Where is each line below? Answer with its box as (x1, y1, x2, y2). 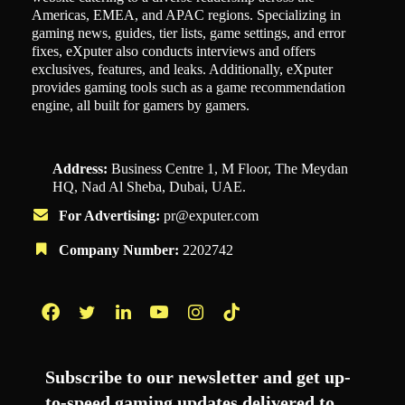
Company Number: (59, 241, 183, 258)
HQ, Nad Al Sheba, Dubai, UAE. (52, 178, 247, 194)
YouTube (161, 334, 213, 350)
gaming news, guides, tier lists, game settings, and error (32, 24, 345, 41)
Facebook (52, 334, 108, 350)
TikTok (233, 334, 275, 350)
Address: (52, 160, 108, 176)
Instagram (197, 334, 253, 350)
